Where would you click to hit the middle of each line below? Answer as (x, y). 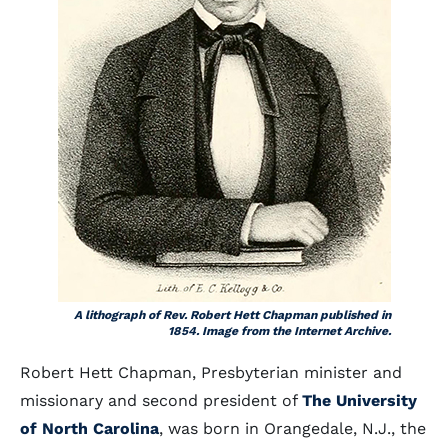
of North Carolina (89, 428)
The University (359, 400)
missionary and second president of (161, 400)
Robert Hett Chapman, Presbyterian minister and (211, 372)
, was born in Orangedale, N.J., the (292, 428)
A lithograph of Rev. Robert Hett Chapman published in (232, 315)
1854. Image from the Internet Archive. (279, 331)
